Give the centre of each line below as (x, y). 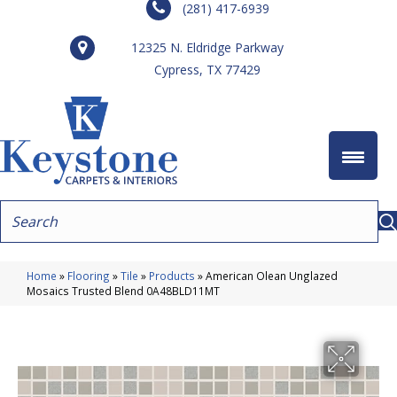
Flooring (89, 275)
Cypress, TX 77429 (207, 70)
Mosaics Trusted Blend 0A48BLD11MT (123, 290)
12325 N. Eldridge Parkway (207, 47)
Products (172, 275)
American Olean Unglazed (272, 275)
